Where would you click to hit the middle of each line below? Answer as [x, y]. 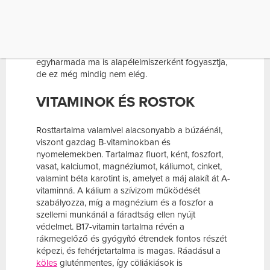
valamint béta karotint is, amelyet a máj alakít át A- [133, 178]
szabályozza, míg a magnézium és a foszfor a [125, 202]
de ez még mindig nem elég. [92, 74]
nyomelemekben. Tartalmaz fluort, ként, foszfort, [130, 154]
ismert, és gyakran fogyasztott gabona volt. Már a [133, 26]
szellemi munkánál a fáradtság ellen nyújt [116, 214]
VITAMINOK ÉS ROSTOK [115, 102]
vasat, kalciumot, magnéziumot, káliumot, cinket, [129, 166]
